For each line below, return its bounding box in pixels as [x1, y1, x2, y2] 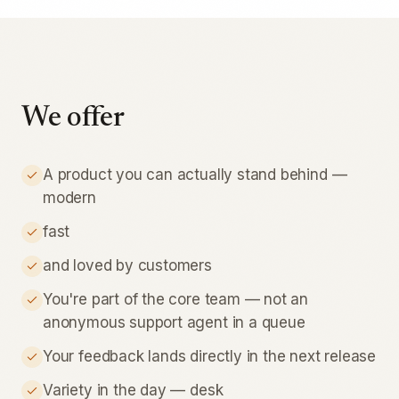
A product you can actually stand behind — [43, 166, 347, 183]
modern [43, 189, 96, 207]
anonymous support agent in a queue [43, 313, 305, 331]
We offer [21, 104, 125, 133]
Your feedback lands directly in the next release [43, 347, 377, 365]
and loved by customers [43, 256, 212, 274]
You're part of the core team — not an [43, 290, 309, 308]
